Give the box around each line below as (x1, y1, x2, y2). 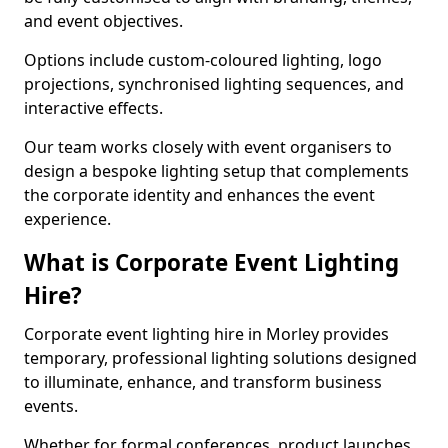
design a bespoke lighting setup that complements (24, 160, 409, 182)
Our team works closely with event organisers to (24, 136, 392, 158)
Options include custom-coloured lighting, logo (24, 49, 382, 71)
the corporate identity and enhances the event (24, 184, 375, 206)
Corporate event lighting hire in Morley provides (24, 323, 389, 345)
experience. (24, 208, 111, 230)
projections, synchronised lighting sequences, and (24, 73, 404, 95)
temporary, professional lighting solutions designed (24, 347, 417, 369)
